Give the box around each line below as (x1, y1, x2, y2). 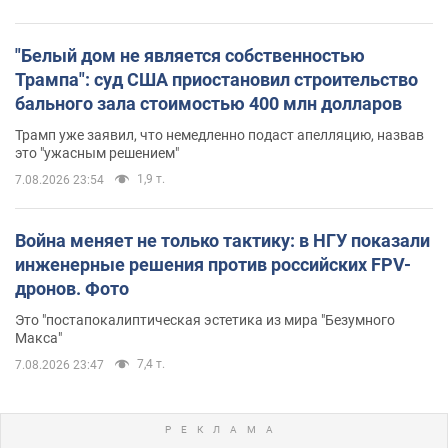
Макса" (15, 329, 62, 346)
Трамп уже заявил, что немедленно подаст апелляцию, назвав (15, 126, 424, 143)
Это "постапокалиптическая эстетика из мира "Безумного (15, 311, 395, 328)
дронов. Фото (15, 277, 129, 299)
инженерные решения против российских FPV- (15, 253, 411, 275)
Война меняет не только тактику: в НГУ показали (15, 229, 430, 251)
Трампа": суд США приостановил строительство (15, 68, 418, 90)
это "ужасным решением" (15, 144, 179, 161)
